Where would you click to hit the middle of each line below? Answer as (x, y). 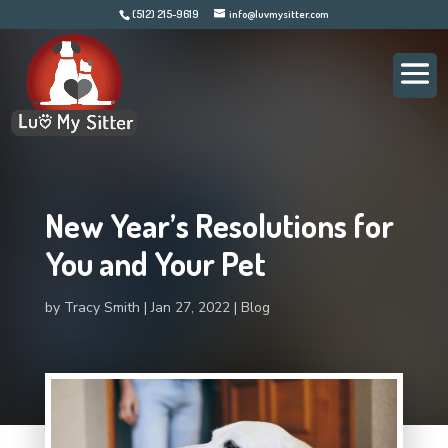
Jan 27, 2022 (190, 307)
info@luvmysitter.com (278, 14)
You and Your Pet (155, 263)
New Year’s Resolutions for (219, 225)
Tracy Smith (101, 307)
